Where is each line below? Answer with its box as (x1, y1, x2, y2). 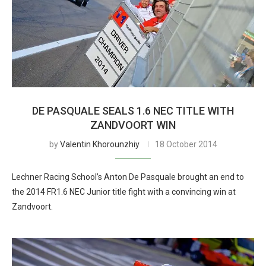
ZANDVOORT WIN (90, 119, 176, 131)
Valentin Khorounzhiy (59, 140, 140, 149)
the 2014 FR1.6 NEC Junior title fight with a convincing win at (12, 187, 236, 197)
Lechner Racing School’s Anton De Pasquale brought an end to (12, 172, 244, 182)
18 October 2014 (154, 140, 217, 149)
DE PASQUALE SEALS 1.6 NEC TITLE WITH (32, 104, 234, 117)
